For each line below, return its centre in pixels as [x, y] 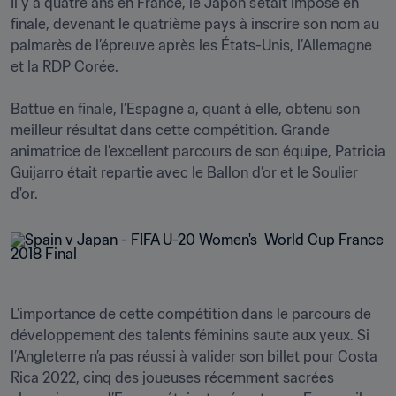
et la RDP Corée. [65, 66]
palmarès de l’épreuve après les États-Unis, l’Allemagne [191, 45]
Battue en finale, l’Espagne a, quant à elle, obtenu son [185, 109]
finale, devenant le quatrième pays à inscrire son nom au [195, 24]
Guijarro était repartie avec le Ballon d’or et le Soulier [184, 172]
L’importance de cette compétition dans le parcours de [191, 314]
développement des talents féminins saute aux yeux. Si [190, 335]
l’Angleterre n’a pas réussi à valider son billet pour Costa [194, 356]
